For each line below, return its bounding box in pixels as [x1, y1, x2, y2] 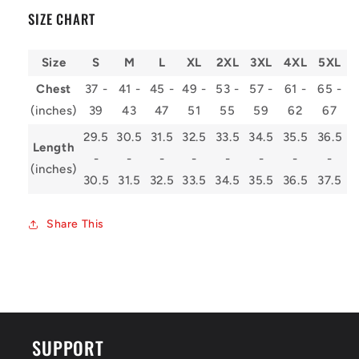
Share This [46, 217, 104, 232]
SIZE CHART [28, 9, 95, 30]
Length [32, 140, 75, 155]
